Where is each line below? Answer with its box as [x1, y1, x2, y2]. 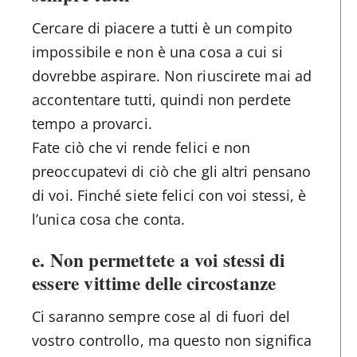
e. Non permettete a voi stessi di [32, 245, 285, 273]
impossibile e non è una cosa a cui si [32, 41, 283, 61]
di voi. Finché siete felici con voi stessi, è [32, 185, 307, 205]
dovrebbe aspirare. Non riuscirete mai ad [32, 65, 312, 85]
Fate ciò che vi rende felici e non [32, 137, 251, 157]
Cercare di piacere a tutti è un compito [32, 18, 292, 37]
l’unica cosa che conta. [32, 209, 186, 229]
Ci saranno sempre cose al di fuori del [32, 306, 290, 326]
